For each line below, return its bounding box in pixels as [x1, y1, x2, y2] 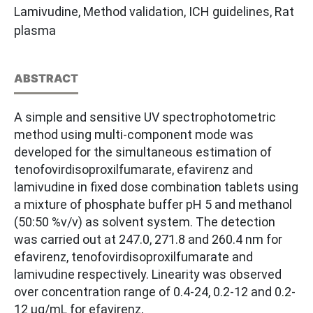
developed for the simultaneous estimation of [14, 145, 272, 160]
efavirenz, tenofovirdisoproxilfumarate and [14, 249, 253, 265]
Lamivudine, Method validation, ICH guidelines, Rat [14, 4, 294, 20]
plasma [14, 23, 56, 38]
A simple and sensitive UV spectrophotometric [14, 110, 276, 125]
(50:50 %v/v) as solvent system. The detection [14, 214, 275, 230]
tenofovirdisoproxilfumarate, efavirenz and [14, 162, 253, 177]
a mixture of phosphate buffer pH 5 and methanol [14, 197, 292, 212]
